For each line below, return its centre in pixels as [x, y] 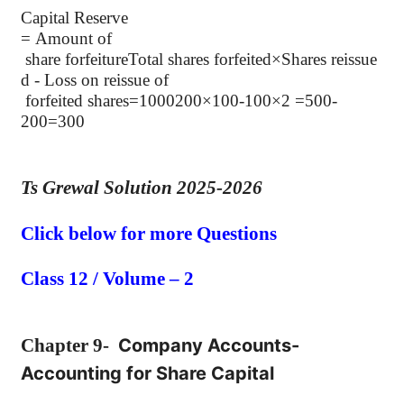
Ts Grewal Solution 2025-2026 [142, 188]
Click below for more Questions [149, 233]
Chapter [55, 345]
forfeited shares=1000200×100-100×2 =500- [179, 101]
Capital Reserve [74, 18]
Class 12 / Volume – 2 [107, 279]
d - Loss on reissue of [95, 80]
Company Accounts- [209, 345]
